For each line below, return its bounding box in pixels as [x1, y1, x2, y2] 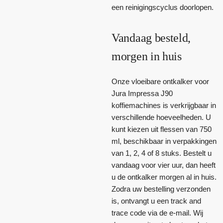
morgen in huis [111, 49, 182, 63]
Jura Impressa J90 [111, 89, 173, 98]
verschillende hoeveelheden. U [111, 112, 211, 121]
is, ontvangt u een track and [111, 196, 201, 205]
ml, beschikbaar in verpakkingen [111, 136, 217, 145]
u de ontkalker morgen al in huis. [111, 172, 217, 181]
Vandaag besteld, [111, 31, 191, 44]
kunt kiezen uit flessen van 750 [111, 124, 212, 133]
